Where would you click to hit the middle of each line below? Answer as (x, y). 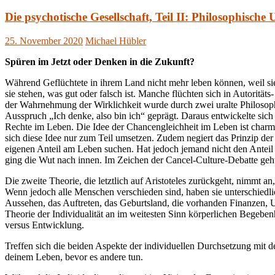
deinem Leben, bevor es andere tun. (74, 257)
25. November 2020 (44, 41)
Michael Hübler (116, 41)
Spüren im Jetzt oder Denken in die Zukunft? (100, 62)
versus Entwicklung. (45, 225)
